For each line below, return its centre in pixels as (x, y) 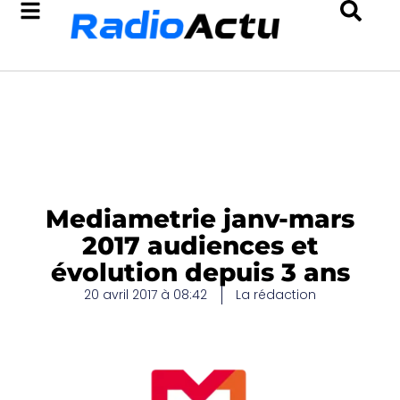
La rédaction (276, 295)
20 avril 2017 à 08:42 (146, 295)
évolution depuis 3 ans (200, 272)
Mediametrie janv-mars (200, 219)
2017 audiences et (200, 246)
